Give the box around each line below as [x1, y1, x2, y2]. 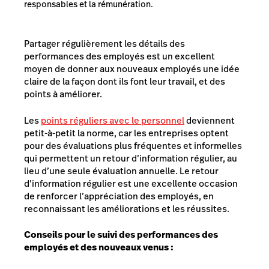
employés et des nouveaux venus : [24, 241, 174, 253]
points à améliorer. [24, 88, 102, 100]
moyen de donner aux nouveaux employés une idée [24, 62, 240, 75]
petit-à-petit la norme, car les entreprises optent [24, 126, 229, 139]
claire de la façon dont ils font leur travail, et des [24, 75, 225, 88]
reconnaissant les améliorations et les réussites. [24, 202, 229, 215]
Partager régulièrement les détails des [24, 37, 185, 50]
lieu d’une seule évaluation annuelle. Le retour [24, 164, 219, 177]
